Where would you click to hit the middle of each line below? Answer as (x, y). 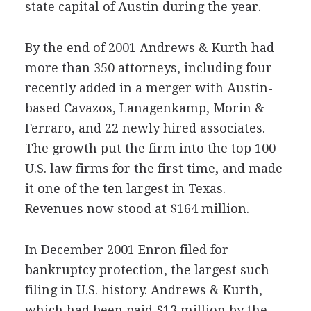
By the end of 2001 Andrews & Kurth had (149, 48)
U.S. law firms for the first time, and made (153, 168)
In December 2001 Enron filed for (126, 250)
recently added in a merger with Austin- (149, 88)
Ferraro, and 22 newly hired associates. (145, 128)
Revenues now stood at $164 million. (137, 209)
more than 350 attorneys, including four (148, 68)
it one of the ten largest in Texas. (125, 188)
